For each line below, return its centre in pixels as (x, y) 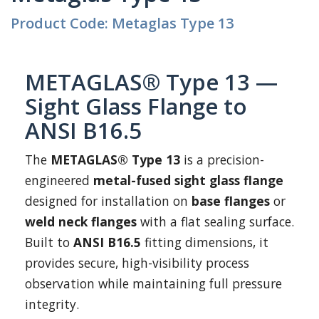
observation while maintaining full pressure (153, 283)
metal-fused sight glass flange (188, 180)
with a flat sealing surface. (215, 221)
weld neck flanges (81, 221)
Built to (49, 242)
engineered (59, 180)
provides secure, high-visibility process (137, 263)
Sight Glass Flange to (136, 106)
